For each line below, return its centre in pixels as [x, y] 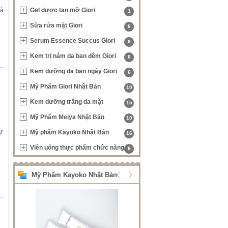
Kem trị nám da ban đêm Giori [73, 56]
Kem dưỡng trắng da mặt [67, 102]
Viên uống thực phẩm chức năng [77, 148]
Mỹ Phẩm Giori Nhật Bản [65, 87]
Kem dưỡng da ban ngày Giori [74, 71]
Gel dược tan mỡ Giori [63, 10]
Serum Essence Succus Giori [73, 41]
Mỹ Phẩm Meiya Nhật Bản [67, 117]
